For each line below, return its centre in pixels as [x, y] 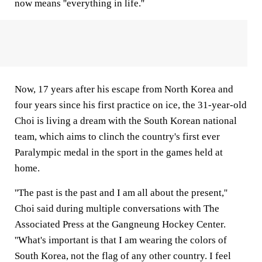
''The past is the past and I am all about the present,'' [121, 193]
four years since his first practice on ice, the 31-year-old [131, 105]
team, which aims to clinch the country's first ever [117, 137]
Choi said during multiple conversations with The [117, 208]
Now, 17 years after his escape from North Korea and [124, 89]
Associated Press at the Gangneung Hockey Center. [120, 224]
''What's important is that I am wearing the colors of [121, 240]
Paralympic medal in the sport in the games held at [119, 152]
